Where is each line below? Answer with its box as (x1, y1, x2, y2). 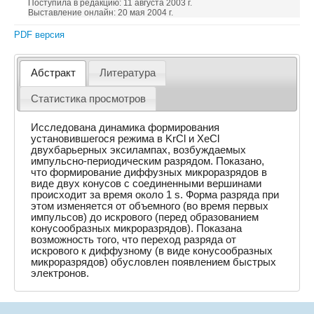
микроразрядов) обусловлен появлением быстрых (31, 256, 277, 268)
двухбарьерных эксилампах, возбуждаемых (31, 144, 247, 156)
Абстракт (30, 67, 76, 79)
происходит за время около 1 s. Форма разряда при (31, 189, 280, 200)
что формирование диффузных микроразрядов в (31, 166, 268, 178)
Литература (99, 67, 156, 79)
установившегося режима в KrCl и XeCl (31, 132, 220, 144)
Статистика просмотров (30, 93, 146, 104)
